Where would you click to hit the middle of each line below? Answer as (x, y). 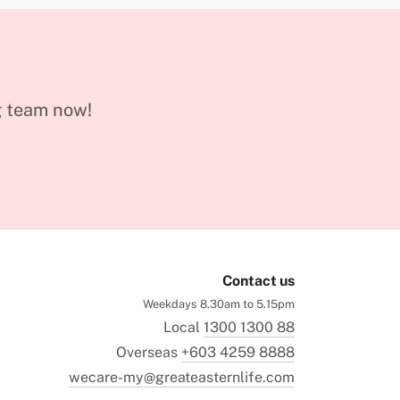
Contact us (258, 281)
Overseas (149, 352)
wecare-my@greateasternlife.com (182, 377)
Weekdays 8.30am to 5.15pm (219, 304)
